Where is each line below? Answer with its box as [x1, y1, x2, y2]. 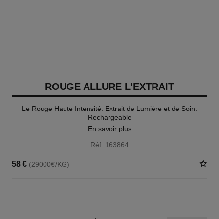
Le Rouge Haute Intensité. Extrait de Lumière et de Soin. [22, 105, 197, 112]
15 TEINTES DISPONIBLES [11, 193, 86, 200]
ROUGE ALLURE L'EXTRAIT [45, 81, 174, 92]
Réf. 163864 [90, 141, 129, 149]
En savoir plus [88, 125, 131, 132]
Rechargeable [88, 113, 131, 121]
